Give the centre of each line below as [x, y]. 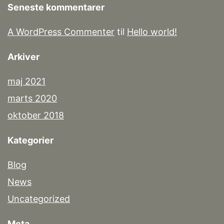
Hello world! [152, 32]
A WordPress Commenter [61, 32]
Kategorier [30, 140]
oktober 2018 [36, 115]
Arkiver [23, 57]
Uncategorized [39, 199]
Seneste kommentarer [56, 7]
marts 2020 [32, 98]
